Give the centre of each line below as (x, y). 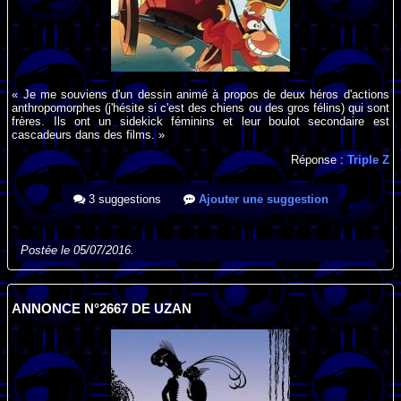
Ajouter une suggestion (261, 200)
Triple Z (368, 160)
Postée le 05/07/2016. (78, 251)
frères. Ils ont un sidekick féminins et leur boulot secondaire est (200, 121)
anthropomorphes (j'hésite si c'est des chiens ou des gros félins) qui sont (200, 107)
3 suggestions (123, 200)
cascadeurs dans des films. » (89, 134)
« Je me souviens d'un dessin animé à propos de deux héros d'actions (200, 94)
